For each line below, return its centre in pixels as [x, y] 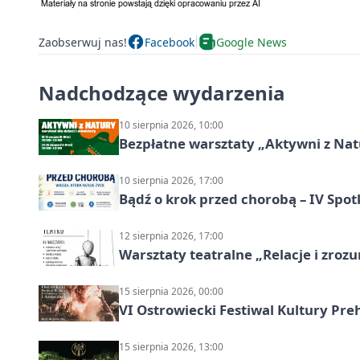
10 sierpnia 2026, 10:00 [171, 125]
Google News [252, 42]
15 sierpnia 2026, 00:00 [171, 292]
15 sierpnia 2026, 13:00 [171, 347]
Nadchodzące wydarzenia [162, 93]
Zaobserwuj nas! [83, 42]
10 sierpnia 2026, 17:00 [171, 181]
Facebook [170, 42]
